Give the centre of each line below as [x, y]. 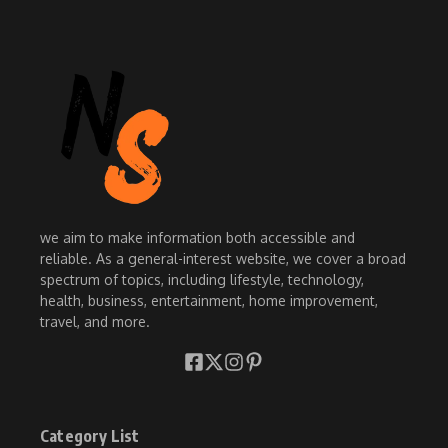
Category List [90, 435]
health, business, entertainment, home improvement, [209, 300]
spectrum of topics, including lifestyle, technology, [202, 279]
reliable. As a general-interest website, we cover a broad [223, 258]
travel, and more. [95, 321]
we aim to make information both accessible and [197, 237]
